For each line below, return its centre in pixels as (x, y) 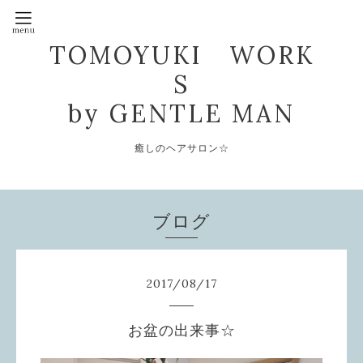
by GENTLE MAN (181, 113)
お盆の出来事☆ (181, 331)
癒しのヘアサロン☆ (181, 148)
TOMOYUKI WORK (181, 55)
